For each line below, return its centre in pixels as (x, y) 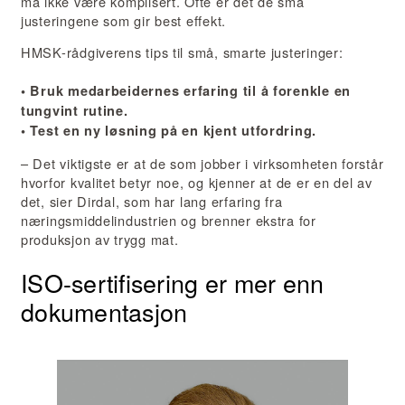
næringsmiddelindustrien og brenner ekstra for (169, 220)
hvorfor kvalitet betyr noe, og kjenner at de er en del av (197, 182)
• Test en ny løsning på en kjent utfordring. (169, 131)
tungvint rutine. (75, 111)
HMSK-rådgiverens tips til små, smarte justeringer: (182, 52)
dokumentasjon (104, 312)
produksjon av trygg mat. (100, 239)
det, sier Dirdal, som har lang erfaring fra (152, 201)
